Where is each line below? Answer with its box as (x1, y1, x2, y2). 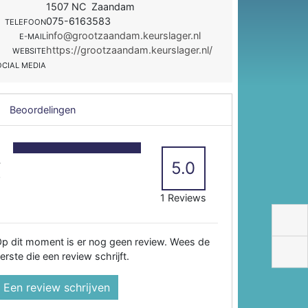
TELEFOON (5, 16, 47, 27)
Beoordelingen (7, 103, 76, 115)
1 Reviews (160, 191, 207, 203)
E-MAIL (19, 31, 47, 41)
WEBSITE (12, 45, 47, 56)
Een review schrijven (3, 280, 111, 294)
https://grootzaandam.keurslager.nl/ (46, 43, 213, 56)
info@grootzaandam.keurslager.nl (46, 29, 201, 41)
